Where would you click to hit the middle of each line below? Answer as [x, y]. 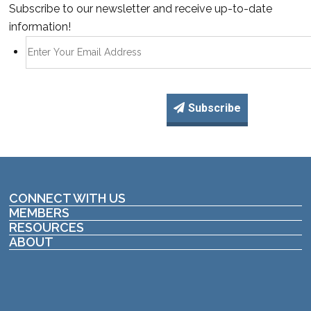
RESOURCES [47, 227]
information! [40, 26]
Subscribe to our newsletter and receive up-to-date [141, 8]
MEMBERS [40, 212]
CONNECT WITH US [68, 198]
